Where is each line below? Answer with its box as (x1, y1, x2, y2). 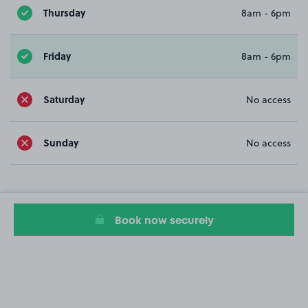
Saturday (43, 92, 85, 107)
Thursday (43, 5, 85, 20)
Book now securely (114, 216, 214, 226)
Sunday (43, 135, 78, 150)
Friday (43, 49, 71, 63)
